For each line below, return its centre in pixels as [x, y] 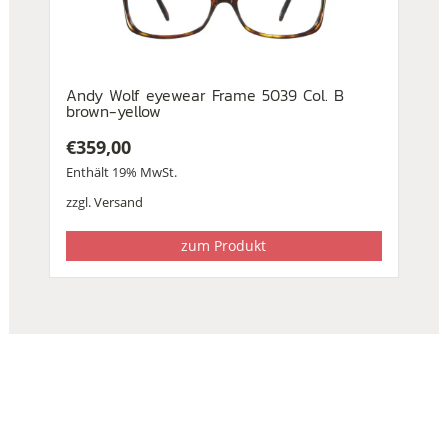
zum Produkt [224, 246]
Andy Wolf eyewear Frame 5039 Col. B [204, 95]
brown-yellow [113, 111]
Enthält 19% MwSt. [121, 172]
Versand [118, 202]
